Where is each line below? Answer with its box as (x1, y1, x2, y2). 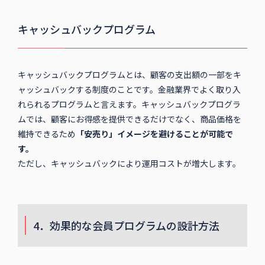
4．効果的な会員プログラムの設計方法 (33, 218, 219, 234)
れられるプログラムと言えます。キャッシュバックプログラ (17, 98, 241, 111)
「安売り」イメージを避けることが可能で (75, 128, 233, 140)
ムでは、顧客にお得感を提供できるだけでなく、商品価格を (17, 113, 241, 125)
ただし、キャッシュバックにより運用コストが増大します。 (17, 157, 241, 170)
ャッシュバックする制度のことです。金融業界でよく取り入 (17, 83, 241, 96)
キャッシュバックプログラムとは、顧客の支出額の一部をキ (17, 69, 241, 81)
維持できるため (17, 128, 76, 140)
